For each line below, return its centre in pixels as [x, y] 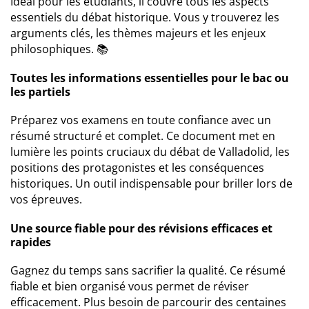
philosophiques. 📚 [59, 49]
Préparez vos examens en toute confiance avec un [141, 120]
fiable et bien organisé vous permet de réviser [130, 286]
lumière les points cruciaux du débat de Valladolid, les [150, 152]
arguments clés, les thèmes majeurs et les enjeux [138, 33]
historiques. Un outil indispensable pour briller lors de [151, 183]
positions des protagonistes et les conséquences [137, 168]
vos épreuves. [46, 199]
